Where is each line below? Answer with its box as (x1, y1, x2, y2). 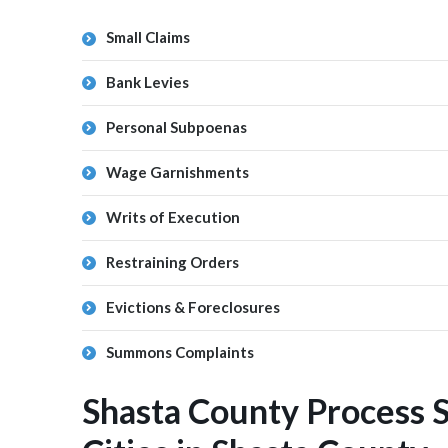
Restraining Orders (106, 253, 239, 271)
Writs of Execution (106, 208, 240, 226)
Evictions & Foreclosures (106, 298, 280, 316)
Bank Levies (106, 73, 189, 91)
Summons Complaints (106, 343, 254, 361)
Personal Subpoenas (106, 118, 247, 136)
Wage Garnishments (106, 163, 249, 181)
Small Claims (106, 28, 190, 46)
